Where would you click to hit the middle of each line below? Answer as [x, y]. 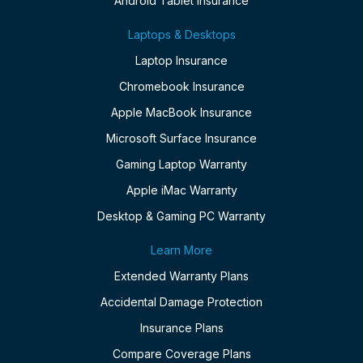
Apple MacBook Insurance [181, 113]
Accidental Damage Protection [181, 302]
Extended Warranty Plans [181, 276]
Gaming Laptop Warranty [181, 164]
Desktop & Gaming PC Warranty [181, 216]
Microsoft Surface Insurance [181, 139]
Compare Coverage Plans [181, 354]
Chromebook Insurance [181, 87]
